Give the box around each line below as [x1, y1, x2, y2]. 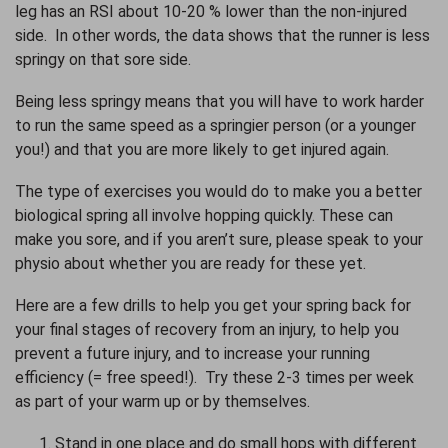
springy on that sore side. [15, 49, 199, 69]
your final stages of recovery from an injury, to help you [15, 319, 399, 339]
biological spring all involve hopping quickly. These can [15, 205, 393, 225]
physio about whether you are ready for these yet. [15, 253, 370, 273]
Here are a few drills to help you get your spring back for [15, 295, 411, 315]
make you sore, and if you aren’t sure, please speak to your [15, 229, 423, 249]
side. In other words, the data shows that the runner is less [15, 25, 430, 45]
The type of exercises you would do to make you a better [15, 181, 422, 201]
